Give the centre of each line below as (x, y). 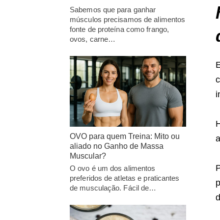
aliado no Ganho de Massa (117, 146)
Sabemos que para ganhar (113, 9)
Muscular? (88, 156)
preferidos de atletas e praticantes (125, 178)
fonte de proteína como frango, (120, 29)
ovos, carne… (93, 39)
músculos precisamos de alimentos (128, 19)
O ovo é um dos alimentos (113, 168)
